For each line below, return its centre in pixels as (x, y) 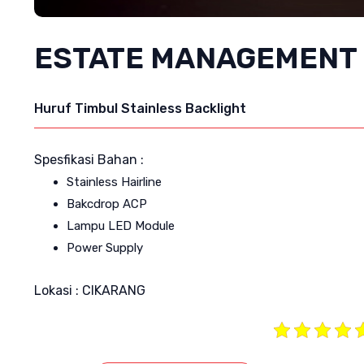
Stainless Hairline (114, 182)
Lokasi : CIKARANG (90, 291)
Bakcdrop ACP (107, 204)
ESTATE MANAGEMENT (196, 58)
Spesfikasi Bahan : (89, 160)
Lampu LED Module (121, 226)
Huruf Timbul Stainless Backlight (140, 109)
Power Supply (105, 248)
